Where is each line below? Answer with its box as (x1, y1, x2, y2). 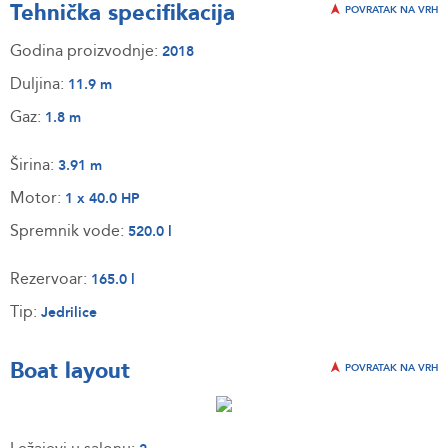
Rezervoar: (10, 268, 91, 290)
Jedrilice (41, 303, 97, 322)
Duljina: (10, 73, 68, 95)
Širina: (10, 154, 58, 176)
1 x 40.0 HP (65, 189, 140, 208)
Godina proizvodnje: (10, 40, 162, 62)
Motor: (10, 187, 65, 209)
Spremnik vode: (10, 220, 128, 242)
